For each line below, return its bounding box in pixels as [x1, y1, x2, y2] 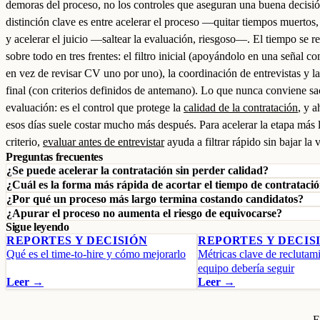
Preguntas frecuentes [6, 151, 103, 163]
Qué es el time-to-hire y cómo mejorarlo [6, 248, 186, 260]
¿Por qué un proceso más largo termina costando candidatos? [6, 193, 304, 205]
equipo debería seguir [198, 262, 294, 274]
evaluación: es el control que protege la [6, 101, 184, 114]
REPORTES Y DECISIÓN [6, 234, 148, 246]
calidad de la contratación [184, 101, 298, 114]
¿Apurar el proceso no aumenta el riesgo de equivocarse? [6, 207, 282, 219]
